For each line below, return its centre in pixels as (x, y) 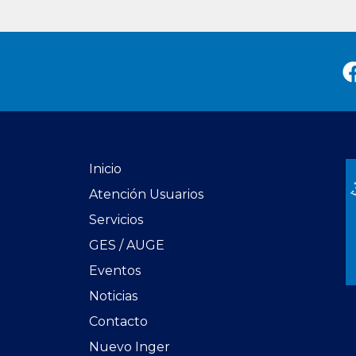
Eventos (115, 271)
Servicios (116, 220)
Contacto (118, 322)
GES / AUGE (127, 246)
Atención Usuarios (146, 195)
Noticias (113, 296)
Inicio (105, 169)
